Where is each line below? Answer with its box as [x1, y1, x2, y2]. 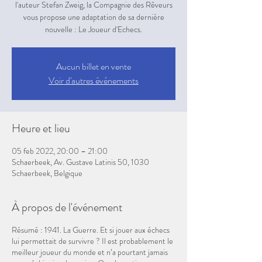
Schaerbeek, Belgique [12, 167, 82, 180]
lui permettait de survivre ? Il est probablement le [12, 235, 173, 247]
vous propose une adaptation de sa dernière [23, 11, 164, 23]
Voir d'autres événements [49, 74, 139, 88]
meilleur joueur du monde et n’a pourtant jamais [12, 246, 168, 258]
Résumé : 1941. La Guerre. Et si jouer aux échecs [12, 224, 170, 236]
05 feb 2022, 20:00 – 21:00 [12, 145, 108, 157]
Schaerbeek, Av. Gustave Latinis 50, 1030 [12, 156, 149, 168]
